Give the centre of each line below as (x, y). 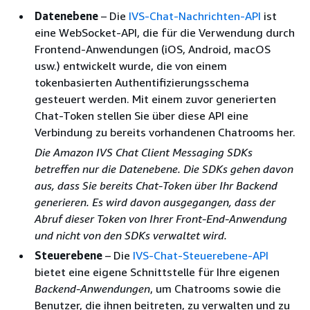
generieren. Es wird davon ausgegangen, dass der (155, 202)
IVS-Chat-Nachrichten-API (195, 16)
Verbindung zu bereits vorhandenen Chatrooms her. (165, 132)
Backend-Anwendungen (92, 288)
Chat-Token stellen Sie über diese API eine (142, 115)
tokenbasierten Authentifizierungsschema (142, 82)
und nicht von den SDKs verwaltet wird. (131, 235)
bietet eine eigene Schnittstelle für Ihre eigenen (157, 272)
